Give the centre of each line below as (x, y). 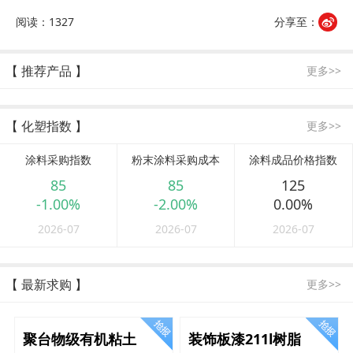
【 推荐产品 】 (46, 71)
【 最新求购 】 (46, 285)
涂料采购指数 (59, 160)
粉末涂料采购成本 (176, 160)
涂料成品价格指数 (294, 160)
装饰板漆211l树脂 (245, 338)
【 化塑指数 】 (46, 126)
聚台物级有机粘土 (79, 338)
